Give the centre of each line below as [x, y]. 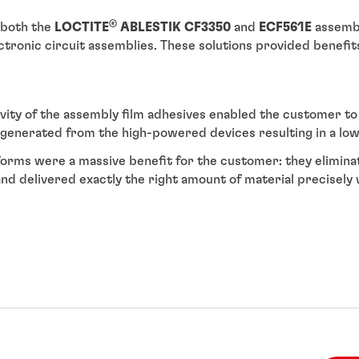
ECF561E [285, 28]
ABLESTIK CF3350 [175, 28]
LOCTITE [82, 28]
